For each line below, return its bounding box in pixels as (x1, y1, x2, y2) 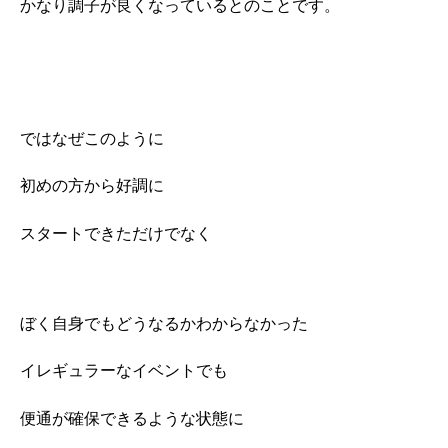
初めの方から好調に (20, 177, 164, 195)
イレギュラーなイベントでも (20, 362, 228, 380)
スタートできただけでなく (20, 224, 212, 242)
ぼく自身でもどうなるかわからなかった (20, 314, 308, 332)
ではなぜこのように (20, 129, 164, 147)
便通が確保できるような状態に (20, 409, 244, 427)
